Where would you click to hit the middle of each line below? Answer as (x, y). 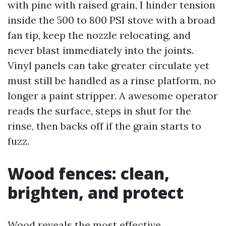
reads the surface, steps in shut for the (99, 111)
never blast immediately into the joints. (101, 50)
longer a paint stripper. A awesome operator (113, 96)
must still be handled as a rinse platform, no (112, 80)
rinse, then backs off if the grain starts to (104, 126)
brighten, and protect (96, 192)
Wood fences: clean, (89, 173)
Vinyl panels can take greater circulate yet (108, 65)
